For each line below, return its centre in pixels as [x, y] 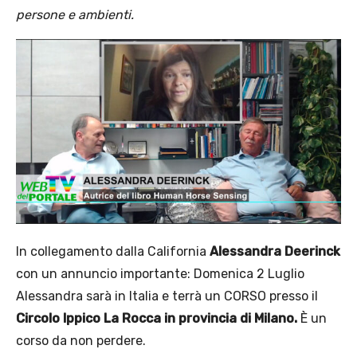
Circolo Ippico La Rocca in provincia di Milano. [157, 318]
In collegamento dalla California [113, 251]
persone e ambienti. [75, 14]
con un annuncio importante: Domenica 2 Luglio [160, 273]
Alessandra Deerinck [275, 251]
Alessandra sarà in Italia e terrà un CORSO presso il [167, 296]
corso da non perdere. [81, 340]
